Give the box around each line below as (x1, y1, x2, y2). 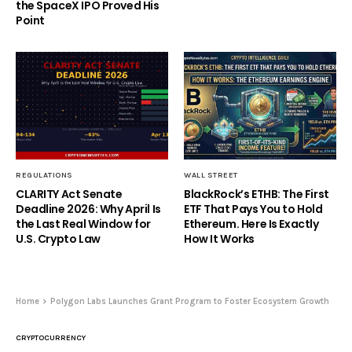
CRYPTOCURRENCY (16, 332, 86, 343)
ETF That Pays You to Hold (184, 200, 323, 217)
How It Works (184, 230, 255, 247)
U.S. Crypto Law (16, 230, 101, 247)
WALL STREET (184, 170, 238, 180)
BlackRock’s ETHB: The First (184, 185, 329, 202)
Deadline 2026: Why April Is (16, 200, 161, 217)
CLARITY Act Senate (16, 185, 123, 202)
